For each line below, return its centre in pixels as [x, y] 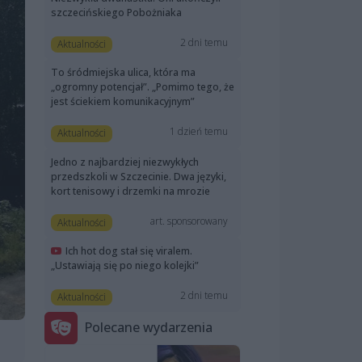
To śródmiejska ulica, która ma [123, 73]
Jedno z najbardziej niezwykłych [125, 162]
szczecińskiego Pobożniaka [116, 13]
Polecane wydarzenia [148, 328]
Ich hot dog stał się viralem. [129, 250]
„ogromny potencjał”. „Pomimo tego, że [143, 87]
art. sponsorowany [189, 221]
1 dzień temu [199, 132]
